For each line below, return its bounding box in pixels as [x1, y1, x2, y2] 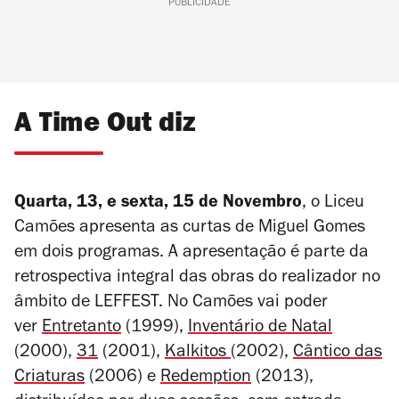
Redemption [160, 370, 251, 388]
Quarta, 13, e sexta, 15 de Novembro [14, 195, 302, 214]
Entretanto [42, 320, 121, 338]
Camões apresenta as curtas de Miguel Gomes [14, 220, 365, 239]
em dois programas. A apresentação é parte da [14, 245, 369, 264]
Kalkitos [165, 345, 231, 363]
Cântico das [293, 345, 382, 363]
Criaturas [14, 370, 85, 388]
